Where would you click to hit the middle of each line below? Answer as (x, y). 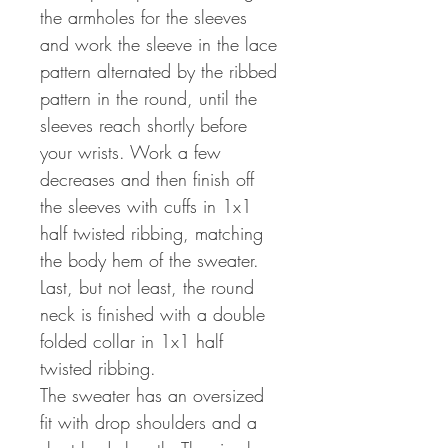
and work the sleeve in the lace (158, 44)
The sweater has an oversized (152, 395)
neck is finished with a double (152, 314)
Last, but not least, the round (147, 287)
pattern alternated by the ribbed (158, 71)
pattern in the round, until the (148, 98)
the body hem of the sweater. (149, 260)
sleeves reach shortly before (143, 125)
